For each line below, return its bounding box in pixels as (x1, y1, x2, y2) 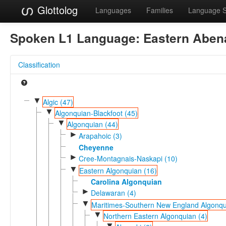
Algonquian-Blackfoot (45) (54, 107, 138, 118)
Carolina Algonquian (90, 176, 162, 187)
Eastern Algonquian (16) (79, 165, 157, 176)
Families (146, 5, 173, 15)
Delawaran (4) (90, 188, 136, 198)
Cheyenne (78, 142, 114, 152)
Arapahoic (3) (78, 130, 122, 141)
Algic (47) (42, 96, 73, 107)
